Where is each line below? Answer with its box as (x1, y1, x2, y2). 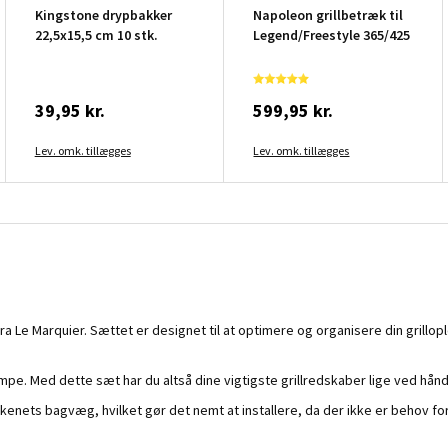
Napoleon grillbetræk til (253, 5, 404, 24)
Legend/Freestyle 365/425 (253, 25, 411, 44)
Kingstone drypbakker (34, 5, 172, 24)
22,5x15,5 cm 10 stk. (34, 25, 158, 44)
